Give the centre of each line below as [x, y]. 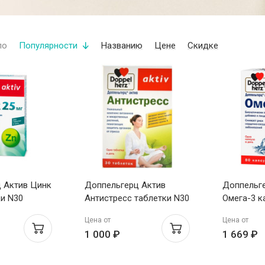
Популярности [48, 46]
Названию [122, 46]
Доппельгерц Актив [125, 185]
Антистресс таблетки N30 [137, 198]
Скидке [203, 46]
